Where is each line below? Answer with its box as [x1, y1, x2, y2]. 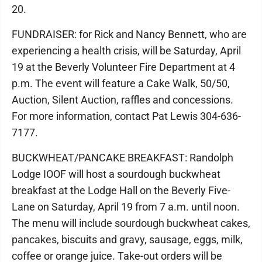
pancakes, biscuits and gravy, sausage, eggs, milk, [12, 233, 243, 246]
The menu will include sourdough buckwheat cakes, [12, 216, 250, 229]
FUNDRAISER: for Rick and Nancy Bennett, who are [12, 27, 247, 40]
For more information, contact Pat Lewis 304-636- [12, 109, 241, 122]
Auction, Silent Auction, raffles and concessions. [12, 93, 233, 106]
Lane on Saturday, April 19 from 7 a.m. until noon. [12, 200, 240, 213]
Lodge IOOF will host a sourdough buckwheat [12, 167, 220, 180]
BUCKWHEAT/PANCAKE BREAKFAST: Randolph [12, 151, 233, 164]
